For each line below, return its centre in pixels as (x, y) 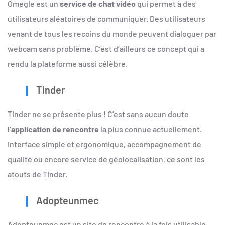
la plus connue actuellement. (150, 129)
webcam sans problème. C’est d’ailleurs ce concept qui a (106, 48)
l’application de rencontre (53, 129)
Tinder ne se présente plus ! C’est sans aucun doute (98, 114)
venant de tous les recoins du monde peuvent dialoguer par (112, 33)
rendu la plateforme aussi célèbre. (68, 63)
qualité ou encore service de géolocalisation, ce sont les (106, 159)
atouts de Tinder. (37, 174)
